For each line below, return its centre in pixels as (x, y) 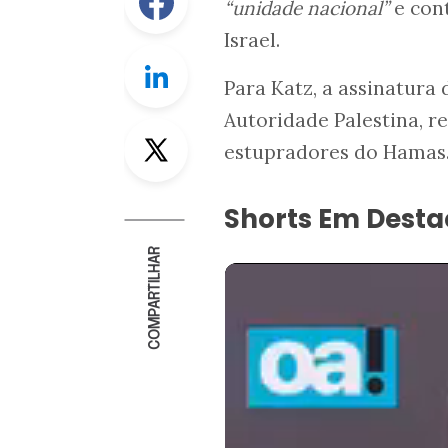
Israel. (252, 39)
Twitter (215, 129)
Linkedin (220, 55)
